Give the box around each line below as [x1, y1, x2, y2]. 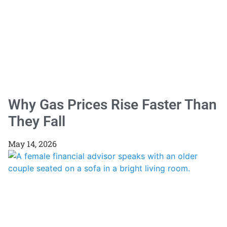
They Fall [8, 113, 65, 130]
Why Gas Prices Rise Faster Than [8, 96, 217, 113]
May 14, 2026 [8, 138, 57, 149]
